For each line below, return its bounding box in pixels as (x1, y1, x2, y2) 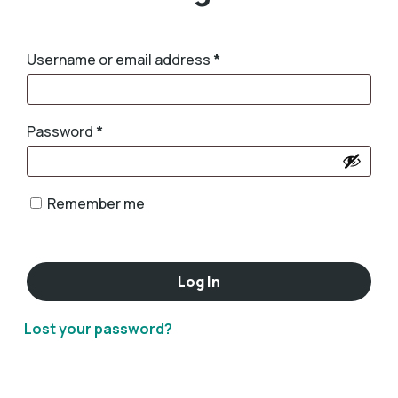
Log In (177, 271, 220, 291)
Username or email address (26, 49, 213, 69)
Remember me (46, 193, 145, 213)
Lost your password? (23, 318, 172, 338)
